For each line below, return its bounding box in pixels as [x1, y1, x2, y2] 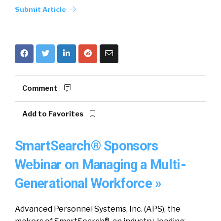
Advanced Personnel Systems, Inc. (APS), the [15, 204, 181, 214]
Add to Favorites [22, 110, 85, 118]
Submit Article [15, 5, 68, 13]
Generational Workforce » [15, 176, 162, 191]
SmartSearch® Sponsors [15, 138, 158, 154]
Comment [22, 84, 59, 93]
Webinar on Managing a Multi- [15, 157, 186, 173]
